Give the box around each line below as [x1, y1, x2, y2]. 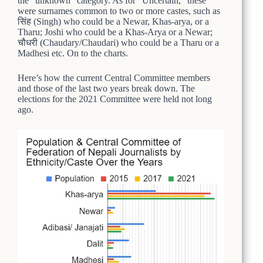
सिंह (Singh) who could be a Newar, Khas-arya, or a [18, 16, 209, 26]
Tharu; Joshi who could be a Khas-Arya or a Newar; [18, 26, 213, 37]
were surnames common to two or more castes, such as [18, 5, 220, 16]
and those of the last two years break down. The [18, 83, 195, 93]
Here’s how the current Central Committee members [18, 72, 210, 83]
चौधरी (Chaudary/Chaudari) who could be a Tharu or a [18, 37, 219, 48]
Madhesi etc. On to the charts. [18, 48, 128, 58]
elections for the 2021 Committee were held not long [18, 93, 212, 104]
